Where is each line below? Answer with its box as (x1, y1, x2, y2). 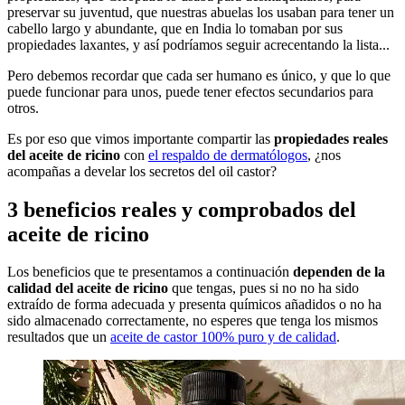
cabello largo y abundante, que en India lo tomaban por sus (7, 20, 343, 36)
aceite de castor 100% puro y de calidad (110, 329, 336, 345)
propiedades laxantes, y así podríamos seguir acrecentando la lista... (7, 36, 390, 52)
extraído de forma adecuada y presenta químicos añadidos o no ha (7, 297, 381, 313)
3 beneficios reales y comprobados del (7, 197, 356, 221)
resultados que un (7, 329, 110, 345)
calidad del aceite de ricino (7, 280, 168, 297)
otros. (7, 99, 39, 116)
